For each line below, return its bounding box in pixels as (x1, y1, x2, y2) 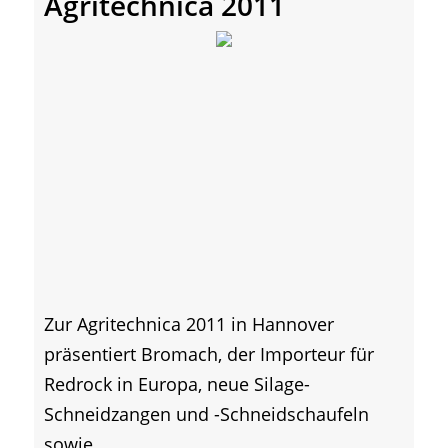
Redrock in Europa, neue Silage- (44, 371, 310, 396)
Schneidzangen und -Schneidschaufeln (44, 401, 369, 426)
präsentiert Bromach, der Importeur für (44, 341, 374, 366)
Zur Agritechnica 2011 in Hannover (44, 311, 334, 336)
